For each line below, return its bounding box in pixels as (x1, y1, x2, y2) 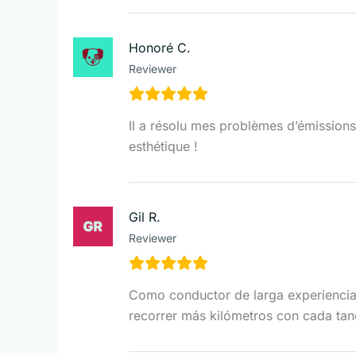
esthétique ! (129, 137, 198, 154)
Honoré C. (129, 39, 191, 56)
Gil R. (129, 208, 161, 225)
